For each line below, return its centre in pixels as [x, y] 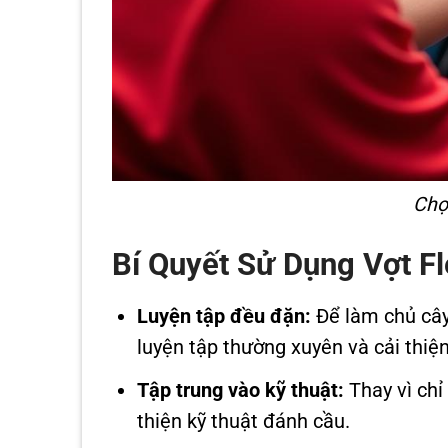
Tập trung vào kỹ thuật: [241, 390]
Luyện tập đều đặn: [224, 316]
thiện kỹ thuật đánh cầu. [244, 421]
